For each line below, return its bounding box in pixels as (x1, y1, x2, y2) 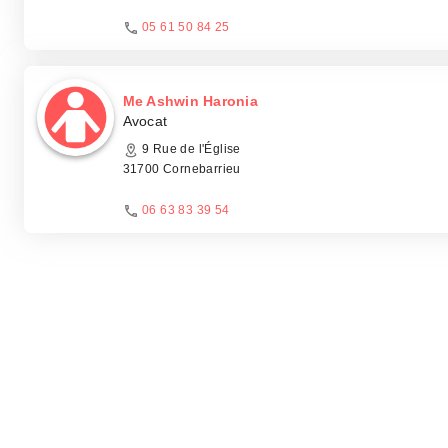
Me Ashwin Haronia (122, 93, 258, 109)
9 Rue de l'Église (138, 142, 241, 156)
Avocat (122, 113, 168, 129)
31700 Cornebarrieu (122, 162, 241, 176)
